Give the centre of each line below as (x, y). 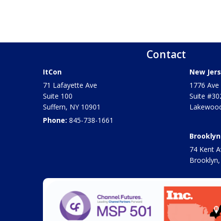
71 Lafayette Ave (70, 85)
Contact (166, 54)
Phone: (56, 120)
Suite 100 (58, 96)
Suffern (54, 107)
